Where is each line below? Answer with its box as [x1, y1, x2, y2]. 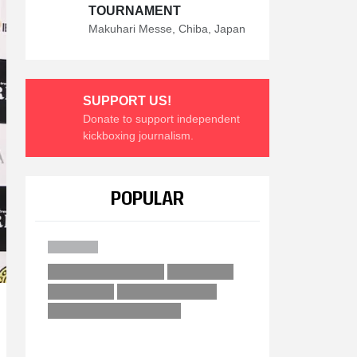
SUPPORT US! [83, 93, 171, 108]
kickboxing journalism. [83, 128, 194, 142]
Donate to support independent [83, 112, 240, 125]
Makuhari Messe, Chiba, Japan [88, 22, 245, 35]
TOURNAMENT [88, 3, 181, 18]
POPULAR [111, 184, 184, 209]
